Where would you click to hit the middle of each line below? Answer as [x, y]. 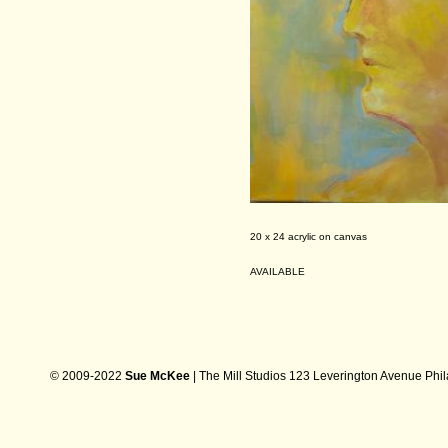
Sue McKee [157, 376]
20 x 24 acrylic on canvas [308, 236]
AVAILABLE [277, 271]
